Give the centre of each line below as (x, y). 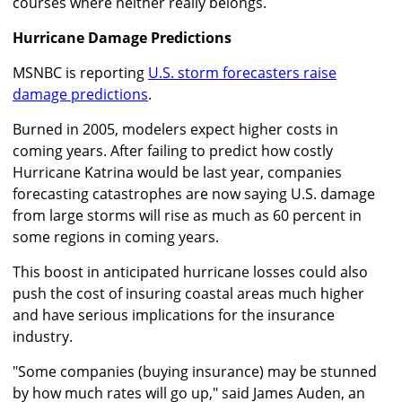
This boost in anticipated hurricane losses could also (190, 272)
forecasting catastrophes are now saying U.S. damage (194, 194)
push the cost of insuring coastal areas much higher (188, 294)
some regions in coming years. (116, 237)
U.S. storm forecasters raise (242, 73)
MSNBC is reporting (80, 73)
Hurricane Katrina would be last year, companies (177, 173)
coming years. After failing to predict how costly (173, 151)
